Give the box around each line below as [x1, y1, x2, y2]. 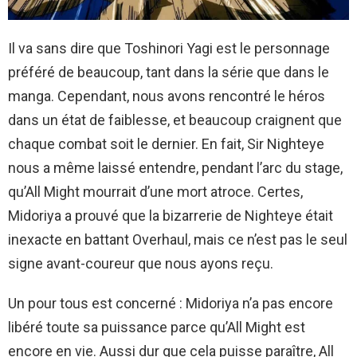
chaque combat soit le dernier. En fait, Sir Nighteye [8, 135, 324, 153]
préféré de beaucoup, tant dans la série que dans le [8, 64, 329, 81]
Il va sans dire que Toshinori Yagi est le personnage [8, 40, 330, 57]
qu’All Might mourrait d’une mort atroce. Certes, [8, 183, 303, 201]
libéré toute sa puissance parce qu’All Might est [8, 319, 305, 336]
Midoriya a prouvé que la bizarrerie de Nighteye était [8, 207, 333, 225]
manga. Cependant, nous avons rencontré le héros [8, 88, 325, 105]
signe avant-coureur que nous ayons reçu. [8, 255, 273, 273]
